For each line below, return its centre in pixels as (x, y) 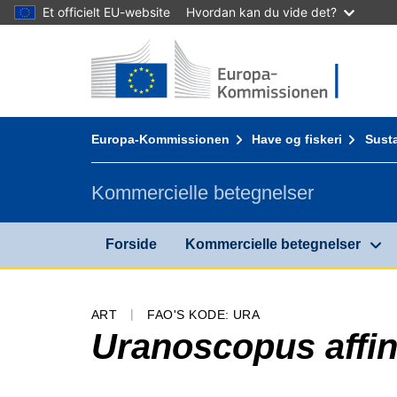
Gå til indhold (82, 48)
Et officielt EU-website (106, 12)
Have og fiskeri (297, 139)
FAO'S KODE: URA (204, 314)
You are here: (132, 124)
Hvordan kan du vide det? (261, 12)
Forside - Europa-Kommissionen (192, 46)
